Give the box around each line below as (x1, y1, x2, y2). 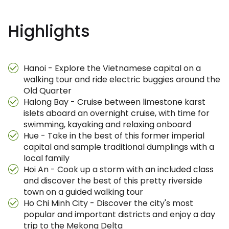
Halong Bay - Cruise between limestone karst (24, 96, 205, 108)
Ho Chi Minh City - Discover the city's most (24, 197, 193, 209)
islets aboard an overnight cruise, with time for (24, 107, 210, 119)
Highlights (8, 19, 90, 42)
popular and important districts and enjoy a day (24, 209, 215, 220)
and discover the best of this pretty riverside (24, 175, 202, 187)
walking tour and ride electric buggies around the (24, 74, 220, 85)
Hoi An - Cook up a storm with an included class (24, 164, 214, 175)
